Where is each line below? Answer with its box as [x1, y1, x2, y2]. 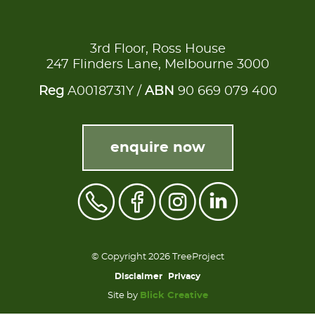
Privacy [168, 272, 200, 281]
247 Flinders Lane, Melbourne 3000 [46, 58, 269, 72]
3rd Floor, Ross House [89, 43, 226, 56]
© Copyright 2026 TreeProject [91, 252, 224, 262]
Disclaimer [115, 272, 162, 281]
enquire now [110, 141, 205, 155]
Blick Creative [139, 291, 208, 301]
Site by [107, 291, 140, 301]
